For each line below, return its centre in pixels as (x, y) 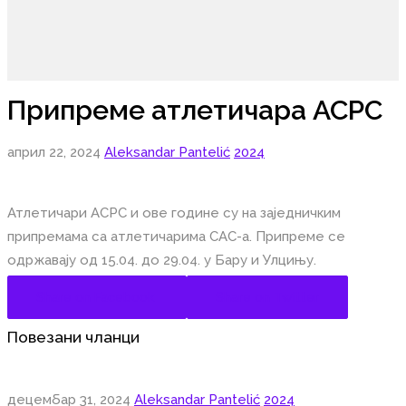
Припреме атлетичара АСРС (195, 111)
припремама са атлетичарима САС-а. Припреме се (176, 237)
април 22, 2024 (56, 153)
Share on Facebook (95, 298)
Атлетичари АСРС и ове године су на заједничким (174, 213)
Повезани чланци (73, 337)
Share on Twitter (267, 298)
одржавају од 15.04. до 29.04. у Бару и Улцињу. (162, 261)
